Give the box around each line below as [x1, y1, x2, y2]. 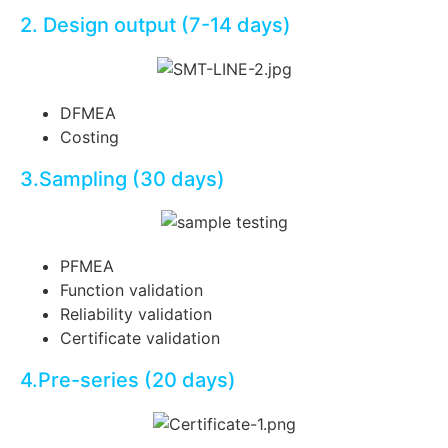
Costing [60, 126, 119, 147]
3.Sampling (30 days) [20, 166, 225, 191]
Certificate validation [60, 328, 220, 349]
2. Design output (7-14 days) [20, 13, 291, 38]
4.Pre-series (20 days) [20, 368, 236, 393]
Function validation [60, 280, 203, 301]
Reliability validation [60, 304, 212, 325]
